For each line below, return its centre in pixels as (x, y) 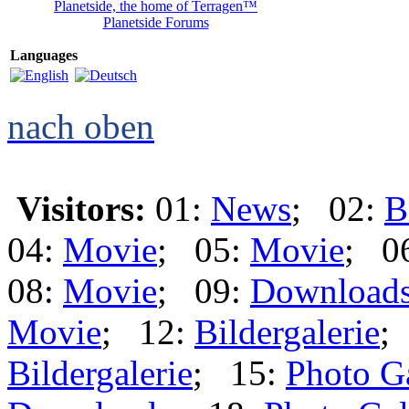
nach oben (81, 126)
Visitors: (81, 209)
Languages (44, 55)
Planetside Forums (156, 22)
